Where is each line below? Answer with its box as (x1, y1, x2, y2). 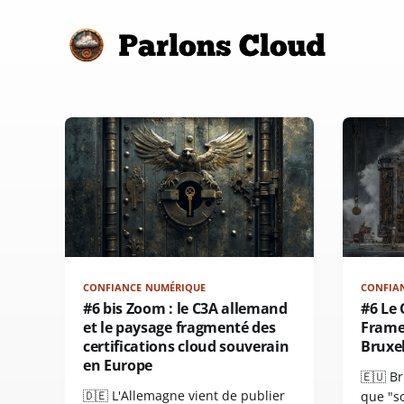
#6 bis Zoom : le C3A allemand (83, 298, 288, 319)
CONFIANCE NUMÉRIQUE (83, 280, 207, 295)
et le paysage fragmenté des (83, 317, 276, 338)
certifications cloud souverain (83, 336, 289, 357)
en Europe (83, 355, 153, 376)
